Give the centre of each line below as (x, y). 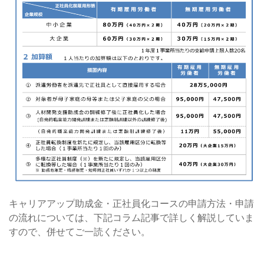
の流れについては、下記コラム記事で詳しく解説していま (131, 218)
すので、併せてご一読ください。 (80, 232)
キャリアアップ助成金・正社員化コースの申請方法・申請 (131, 204)
